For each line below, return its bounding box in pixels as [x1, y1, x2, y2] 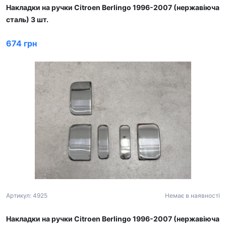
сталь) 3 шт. [6, 15, 48, 24]
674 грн [6, 38, 37, 49]
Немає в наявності [165, 191, 220, 199]
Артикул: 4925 [6, 191, 47, 199]
